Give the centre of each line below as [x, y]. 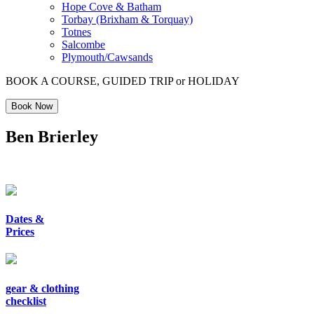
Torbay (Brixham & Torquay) [127, 19]
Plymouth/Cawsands [107, 57]
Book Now [32, 106]
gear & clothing [42, 288]
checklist [26, 301]
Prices [20, 232]
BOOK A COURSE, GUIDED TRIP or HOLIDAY [123, 81]
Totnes [76, 32]
